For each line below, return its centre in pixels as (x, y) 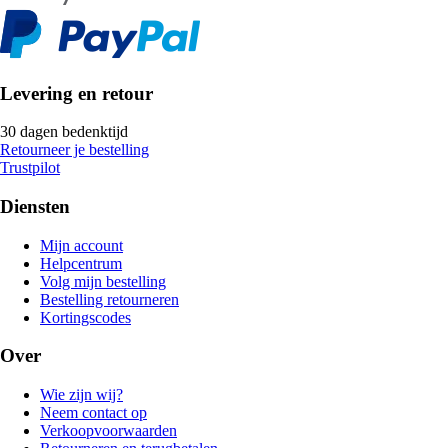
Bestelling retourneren (109, 299)
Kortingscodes (85, 317)
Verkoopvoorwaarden (108, 431)
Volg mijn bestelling (103, 281)
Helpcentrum (81, 263)
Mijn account (81, 245)
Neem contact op (93, 413)
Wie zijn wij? (81, 395)
